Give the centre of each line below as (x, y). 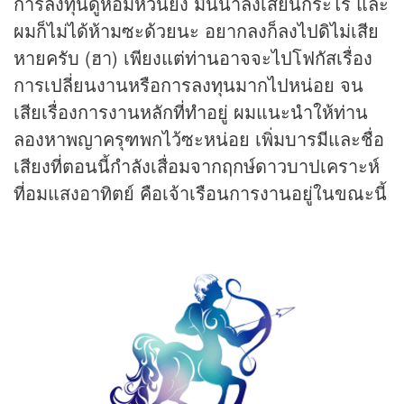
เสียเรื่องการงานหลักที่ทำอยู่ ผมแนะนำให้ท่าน (191, 112)
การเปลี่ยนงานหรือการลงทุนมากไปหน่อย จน (188, 85)
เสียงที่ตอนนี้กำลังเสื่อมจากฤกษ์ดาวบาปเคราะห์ (197, 166)
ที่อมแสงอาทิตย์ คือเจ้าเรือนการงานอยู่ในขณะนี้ (200, 193)
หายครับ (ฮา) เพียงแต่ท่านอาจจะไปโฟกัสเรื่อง (193, 58)
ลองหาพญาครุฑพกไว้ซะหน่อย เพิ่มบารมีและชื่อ (199, 139)
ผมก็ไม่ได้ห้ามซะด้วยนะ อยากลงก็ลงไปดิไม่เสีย (196, 31)
